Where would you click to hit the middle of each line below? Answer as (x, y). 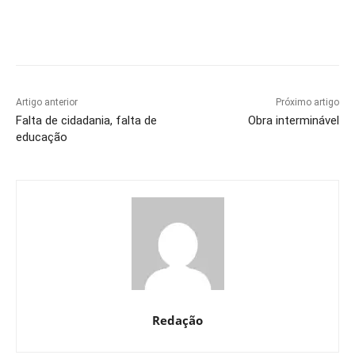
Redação (177, 321)
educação (42, 137)
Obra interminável (293, 121)
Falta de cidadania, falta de (86, 121)
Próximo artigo (307, 103)
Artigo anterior (47, 103)
